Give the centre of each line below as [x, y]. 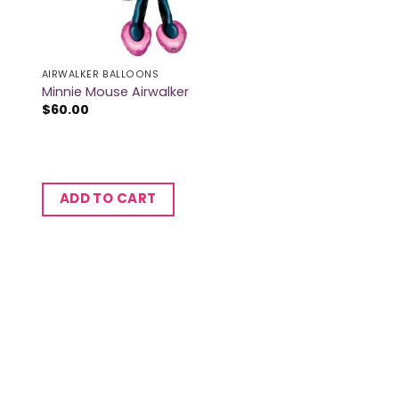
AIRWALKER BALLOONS [100, 75]
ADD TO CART [108, 199]
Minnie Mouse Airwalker [115, 91]
